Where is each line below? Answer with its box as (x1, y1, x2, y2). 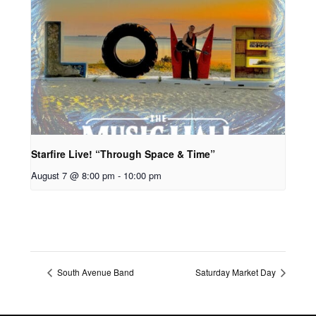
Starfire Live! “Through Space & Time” (30, 147, 215, 162)
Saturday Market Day (195, 266, 279, 279)
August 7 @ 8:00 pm (30, 169, 115, 183)
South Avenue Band (54, 266, 134, 279)
